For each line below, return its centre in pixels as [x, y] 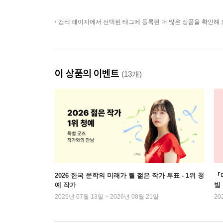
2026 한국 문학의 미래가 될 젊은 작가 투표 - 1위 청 [129, 175]
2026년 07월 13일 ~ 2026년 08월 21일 [107, 197]
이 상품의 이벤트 [88, 73]
